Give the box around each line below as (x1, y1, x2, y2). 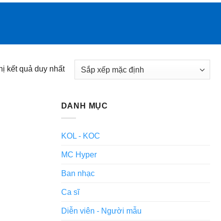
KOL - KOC (61, 131, 100, 140)
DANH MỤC (61, 101, 108, 110)
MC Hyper (61, 149, 97, 159)
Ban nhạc (61, 168, 95, 178)
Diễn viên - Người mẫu (61, 206, 142, 215)
